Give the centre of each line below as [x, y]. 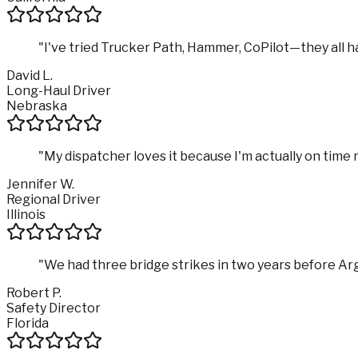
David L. [30, 75]
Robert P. [34, 292]
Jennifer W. [40, 184]
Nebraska [37, 105]
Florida [28, 323]
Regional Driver [54, 199]
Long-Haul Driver [59, 90]
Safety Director [54, 308]
